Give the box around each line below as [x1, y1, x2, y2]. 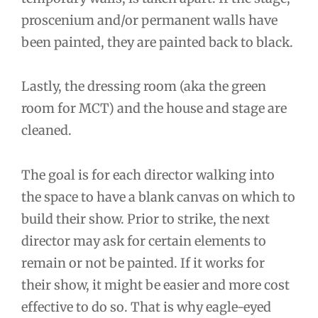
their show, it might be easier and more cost [21, 276, 290, 293]
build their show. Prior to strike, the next [21, 210, 270, 227]
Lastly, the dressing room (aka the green [21, 78, 266, 95]
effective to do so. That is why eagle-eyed [21, 298, 271, 315]
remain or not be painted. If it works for [21, 254, 265, 271]
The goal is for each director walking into [21, 166, 275, 183]
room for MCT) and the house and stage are [21, 100, 287, 117]
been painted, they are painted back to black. [21, 33, 293, 50]
